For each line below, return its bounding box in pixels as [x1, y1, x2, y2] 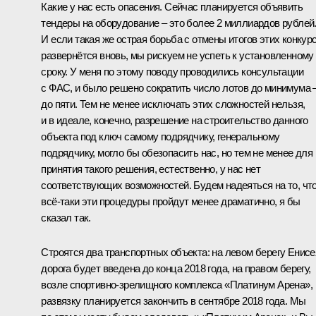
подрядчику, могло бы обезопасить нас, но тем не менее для [41, 146, 313, 159]
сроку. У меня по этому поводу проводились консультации [41, 65, 303, 78]
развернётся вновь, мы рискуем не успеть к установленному [41, 49, 314, 61]
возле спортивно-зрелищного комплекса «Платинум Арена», [41, 278, 312, 291]
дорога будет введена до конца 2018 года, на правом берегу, [41, 262, 311, 274]
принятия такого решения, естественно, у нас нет [41, 162, 261, 175]
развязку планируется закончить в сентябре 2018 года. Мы [41, 294, 306, 307]
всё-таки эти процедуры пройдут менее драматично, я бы [41, 195, 300, 207]
